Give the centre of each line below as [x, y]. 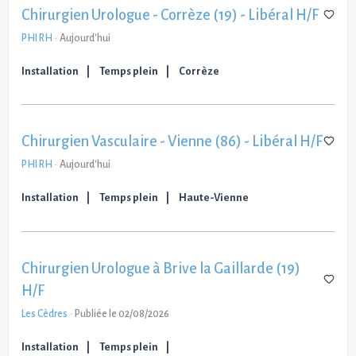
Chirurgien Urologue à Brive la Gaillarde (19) [161, 268]
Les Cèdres [44, 313]
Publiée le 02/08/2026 [122, 313]
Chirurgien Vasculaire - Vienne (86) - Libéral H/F [172, 142]
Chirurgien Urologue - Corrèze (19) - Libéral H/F [170, 15]
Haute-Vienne [214, 198]
